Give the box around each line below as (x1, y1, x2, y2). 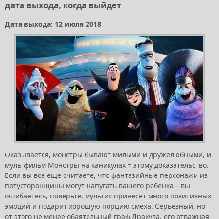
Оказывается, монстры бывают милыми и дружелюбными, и (5, 150, 211, 159)
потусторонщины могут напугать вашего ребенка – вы (5, 180, 190, 190)
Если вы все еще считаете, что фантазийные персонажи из (5, 170, 208, 180)
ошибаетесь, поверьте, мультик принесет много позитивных (5, 191, 211, 200)
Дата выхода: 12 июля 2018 (5, 19, 103, 29)
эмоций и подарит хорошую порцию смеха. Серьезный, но (5, 201, 205, 211)
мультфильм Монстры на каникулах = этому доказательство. (5, 160, 209, 170)
